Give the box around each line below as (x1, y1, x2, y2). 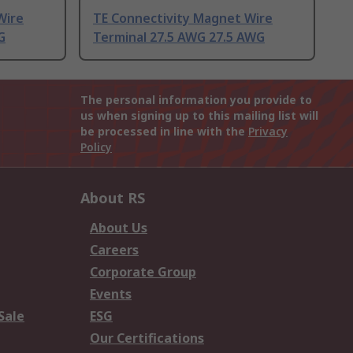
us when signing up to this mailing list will (80, 108, 318, 124)
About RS (80, 188, 145, 208)
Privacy (248, 124, 288, 139)
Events (90, 285, 132, 303)
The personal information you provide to (80, 92, 312, 108)
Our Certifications (90, 329, 204, 347)
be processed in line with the (80, 124, 248, 139)
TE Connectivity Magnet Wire (93, 9, 273, 28)
